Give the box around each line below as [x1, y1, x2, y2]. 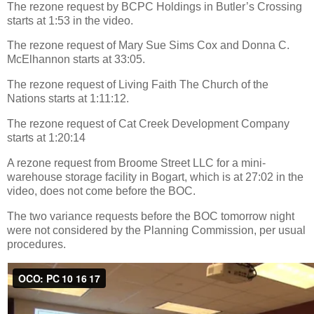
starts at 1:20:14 [7, 132, 86, 144]
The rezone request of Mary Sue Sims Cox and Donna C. [7, 39, 289, 52]
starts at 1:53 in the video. [7, 14, 133, 27]
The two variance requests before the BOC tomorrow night [7, 210, 294, 222]
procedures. [7, 238, 66, 250]
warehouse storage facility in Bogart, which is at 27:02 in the [7, 170, 303, 183]
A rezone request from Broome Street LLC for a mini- [7, 156, 266, 169]
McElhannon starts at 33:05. [7, 53, 145, 66]
